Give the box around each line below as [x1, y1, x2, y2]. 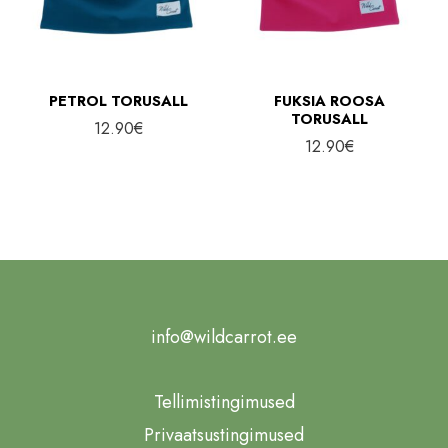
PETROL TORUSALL [48, 90, 188, 112]
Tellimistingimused [153, 388, 295, 415]
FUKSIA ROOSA [274, 90, 386, 112]
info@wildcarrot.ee [151, 324, 297, 351]
